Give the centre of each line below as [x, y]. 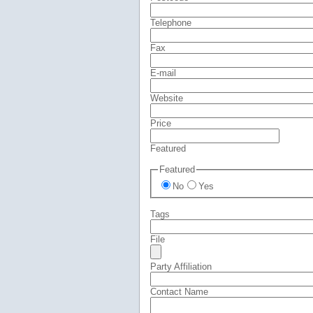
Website [166, 98]
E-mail [163, 73]
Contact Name [179, 291]
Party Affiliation [181, 266]
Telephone [170, 23]
